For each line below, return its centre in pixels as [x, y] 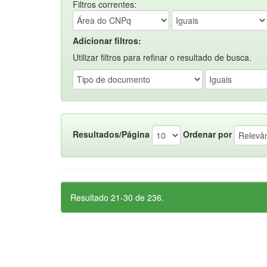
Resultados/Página [111, 134]
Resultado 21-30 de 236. [117, 197]
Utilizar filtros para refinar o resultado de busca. [162, 57]
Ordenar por [207, 134]
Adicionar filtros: [107, 41]
